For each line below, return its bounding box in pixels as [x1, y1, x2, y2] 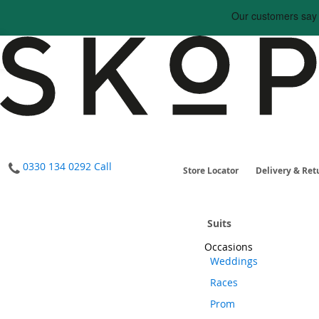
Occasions [204, 240, 253, 253]
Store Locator [183, 164, 239, 177]
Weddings [210, 254, 258, 268]
